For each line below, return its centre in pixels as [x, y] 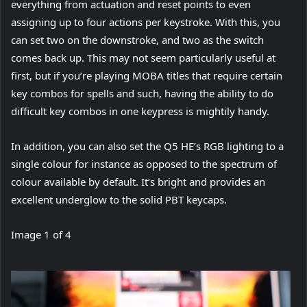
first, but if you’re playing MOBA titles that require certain [147, 76]
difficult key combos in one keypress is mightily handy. [140, 111]
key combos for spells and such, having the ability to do [142, 94]
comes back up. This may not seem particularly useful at [143, 58]
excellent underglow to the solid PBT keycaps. [119, 200]
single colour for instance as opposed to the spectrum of [144, 164]
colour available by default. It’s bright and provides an [138, 182]
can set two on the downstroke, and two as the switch [137, 40]
